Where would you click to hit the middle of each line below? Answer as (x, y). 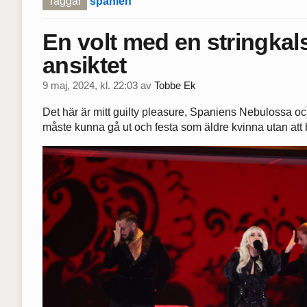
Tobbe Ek (175, 86)
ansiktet (85, 65)
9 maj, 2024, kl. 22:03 (90, 86)
